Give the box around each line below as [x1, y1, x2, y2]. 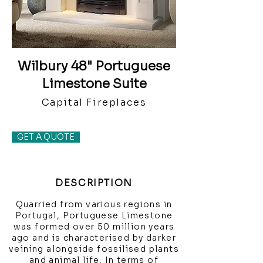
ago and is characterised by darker [11, 232, 177, 243]
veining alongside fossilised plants [9, 244, 179, 254]
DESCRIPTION [55, 177, 133, 189]
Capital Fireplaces [41, 96, 147, 109]
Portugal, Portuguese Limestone [15, 210, 173, 221]
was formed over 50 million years [13, 221, 175, 232]
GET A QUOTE [17, 131, 75, 142]
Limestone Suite [41, 76, 147, 92]
